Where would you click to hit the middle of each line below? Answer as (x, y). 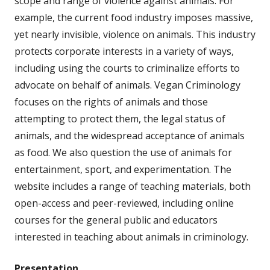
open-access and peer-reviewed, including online (124, 203)
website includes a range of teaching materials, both (133, 186)
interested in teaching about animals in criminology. (131, 237)
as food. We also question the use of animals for (123, 152)
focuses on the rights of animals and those (111, 102)
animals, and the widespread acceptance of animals (130, 135)
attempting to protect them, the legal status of (120, 118)
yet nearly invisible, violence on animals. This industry (135, 34)
